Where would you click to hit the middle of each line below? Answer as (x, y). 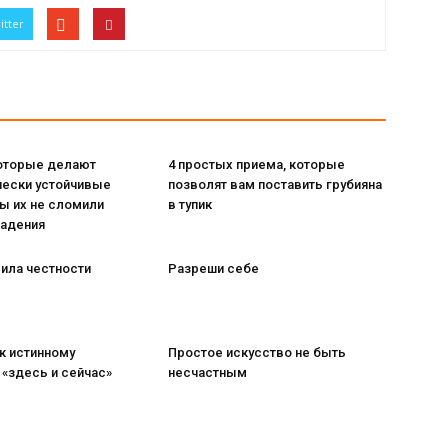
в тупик (190, 204)
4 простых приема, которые (256, 164)
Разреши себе (213, 268)
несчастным (207, 372)
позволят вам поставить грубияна (275, 184)
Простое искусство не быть (257, 352)
